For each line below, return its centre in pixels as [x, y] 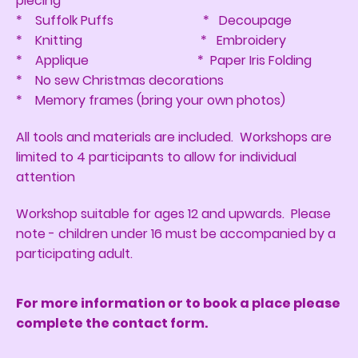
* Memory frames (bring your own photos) [151, 101]
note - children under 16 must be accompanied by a [176, 234]
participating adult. [74, 254]
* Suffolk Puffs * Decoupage [154, 21]
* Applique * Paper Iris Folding [164, 61]
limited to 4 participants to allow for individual [156, 157]
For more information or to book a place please [178, 304]
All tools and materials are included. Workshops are [174, 137]
